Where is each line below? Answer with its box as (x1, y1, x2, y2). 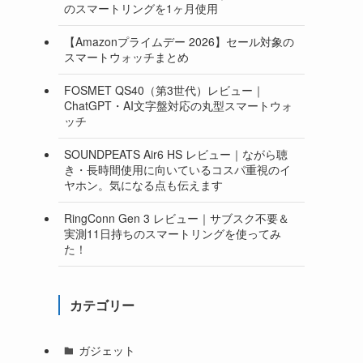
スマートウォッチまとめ (64, 49, 189, 66)
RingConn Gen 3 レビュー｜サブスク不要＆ (64, 210, 289, 227)
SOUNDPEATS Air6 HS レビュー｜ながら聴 (64, 146, 288, 163)
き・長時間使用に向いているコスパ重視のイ (64, 161, 291, 178)
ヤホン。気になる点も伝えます (64, 177, 223, 194)
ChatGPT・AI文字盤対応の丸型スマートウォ (64, 97, 293, 114)
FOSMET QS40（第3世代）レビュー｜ (64, 82, 264, 99)
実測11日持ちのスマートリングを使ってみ (64, 225, 281, 242)
